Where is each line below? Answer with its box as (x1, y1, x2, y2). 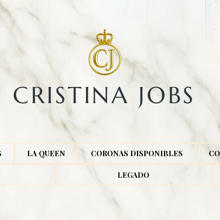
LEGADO (117, 169, 150, 180)
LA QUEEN (27, 148, 65, 158)
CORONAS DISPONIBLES (91, 148, 183, 158)
